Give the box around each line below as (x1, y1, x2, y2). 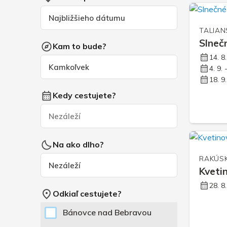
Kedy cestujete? (53, 90, 116, 101)
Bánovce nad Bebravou (63, 207, 152, 218)
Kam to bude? (53, 41, 106, 52)
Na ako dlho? (53, 139, 104, 150)
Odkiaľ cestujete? (53, 188, 122, 199)
